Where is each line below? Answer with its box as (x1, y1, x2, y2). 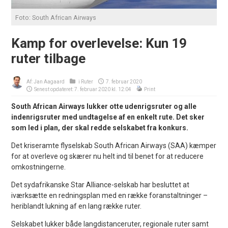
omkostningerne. (11, 162, 66, 171)
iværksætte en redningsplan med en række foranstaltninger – (11, 191, 208, 199)
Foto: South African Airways (15, 13, 97, 21)
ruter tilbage (11, 50, 86, 66)
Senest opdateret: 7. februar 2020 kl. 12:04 (34, 86, 132, 92)
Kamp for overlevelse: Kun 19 (11, 35, 187, 51)
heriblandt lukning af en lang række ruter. (11, 202, 142, 210)
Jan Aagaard (34, 78, 65, 84)
